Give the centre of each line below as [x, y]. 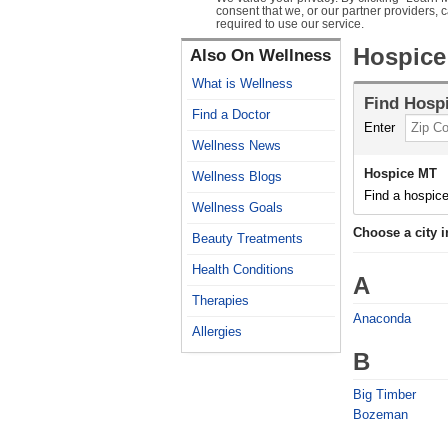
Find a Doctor [231, 114]
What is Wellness [242, 83]
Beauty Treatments [247, 238]
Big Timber [384, 394]
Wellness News [236, 145]
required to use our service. [290, 23]
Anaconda [382, 318]
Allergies [217, 331]
